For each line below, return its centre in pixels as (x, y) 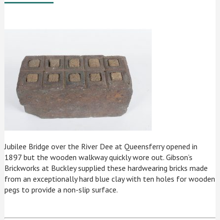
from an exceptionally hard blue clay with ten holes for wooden (110, 179)
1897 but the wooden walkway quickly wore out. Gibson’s (99, 157)
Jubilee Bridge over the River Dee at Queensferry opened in (101, 146)
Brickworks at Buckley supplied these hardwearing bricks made (106, 168)
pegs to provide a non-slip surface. (61, 189)
